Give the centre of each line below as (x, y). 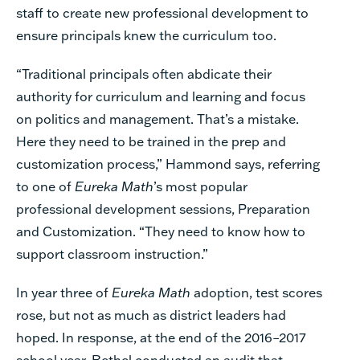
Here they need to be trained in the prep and (151, 141)
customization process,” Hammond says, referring (168, 163)
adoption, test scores (258, 292)
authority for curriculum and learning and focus (161, 96)
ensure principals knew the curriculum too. (146, 35)
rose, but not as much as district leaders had (151, 314)
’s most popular (200, 186)
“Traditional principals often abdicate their (144, 73)
